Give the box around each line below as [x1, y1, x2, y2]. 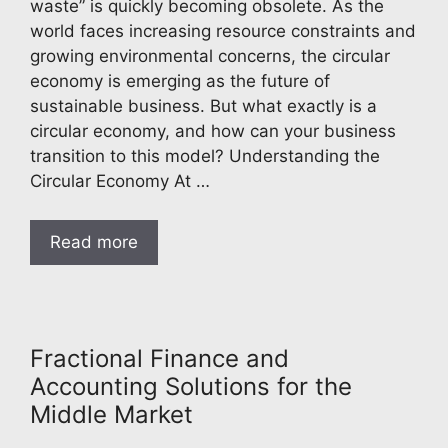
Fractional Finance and [30, 343, 289, 373]
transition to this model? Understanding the [30, 146, 380, 167]
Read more [50, 231, 138, 252]
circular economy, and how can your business [30, 121, 396, 142]
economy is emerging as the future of [30, 71, 330, 92]
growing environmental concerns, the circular [30, 46, 390, 67]
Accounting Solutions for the [30, 371, 352, 401]
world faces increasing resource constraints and [30, 21, 416, 42]
